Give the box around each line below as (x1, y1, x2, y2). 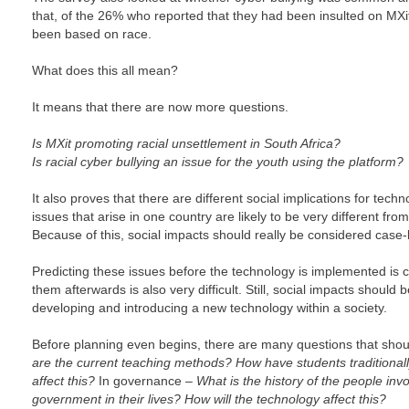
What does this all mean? (32, 63, 178, 78)
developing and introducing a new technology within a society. (32, 300, 387, 315)
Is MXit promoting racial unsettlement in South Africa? (32, 136, 341, 151)
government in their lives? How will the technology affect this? (32, 392, 386, 406)
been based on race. (32, 26, 152, 41)
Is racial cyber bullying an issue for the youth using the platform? (32, 154, 404, 169)
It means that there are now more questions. (32, 100, 288, 114)
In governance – (95, 373, 196, 388)
